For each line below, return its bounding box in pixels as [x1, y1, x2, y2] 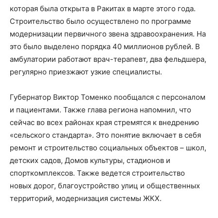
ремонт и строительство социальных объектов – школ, [10, 143, 206, 152]
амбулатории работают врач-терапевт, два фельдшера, [10, 54, 206, 64]
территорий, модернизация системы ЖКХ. [10, 194, 162, 203]
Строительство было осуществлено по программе [10, 17, 191, 26]
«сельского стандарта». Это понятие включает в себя [10, 130, 201, 140]
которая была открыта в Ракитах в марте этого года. [10, 4, 196, 13]
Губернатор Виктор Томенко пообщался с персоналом [10, 92, 205, 102]
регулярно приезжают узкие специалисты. [10, 67, 162, 76]
